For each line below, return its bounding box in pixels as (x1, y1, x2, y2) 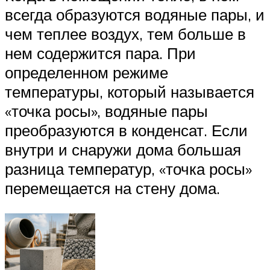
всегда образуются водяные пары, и (5, 4, 265, 24)
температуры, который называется (5, 81, 254, 101)
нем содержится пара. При (5, 43, 196, 63)
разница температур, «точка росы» (5, 159, 252, 178)
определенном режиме (5, 62, 168, 82)
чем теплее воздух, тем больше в (5, 24, 246, 43)
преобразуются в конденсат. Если (5, 120, 248, 140)
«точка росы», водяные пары (5, 101, 208, 121)
